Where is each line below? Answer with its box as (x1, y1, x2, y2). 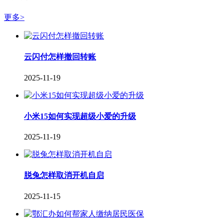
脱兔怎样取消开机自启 (24, 171, 104, 180)
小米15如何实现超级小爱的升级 (24, 111, 136, 120)
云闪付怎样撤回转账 (24, 52, 96, 61)
